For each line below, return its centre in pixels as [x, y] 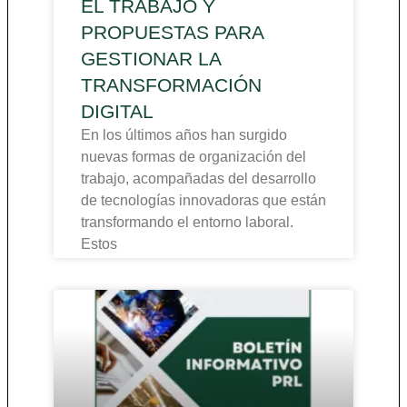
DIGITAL [117, 112]
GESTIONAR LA [151, 59]
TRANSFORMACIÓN [171, 85]
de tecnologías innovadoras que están [203, 201]
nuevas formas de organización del [194, 157]
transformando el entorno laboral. [187, 223]
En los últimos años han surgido [184, 135]
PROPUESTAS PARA [172, 33]
